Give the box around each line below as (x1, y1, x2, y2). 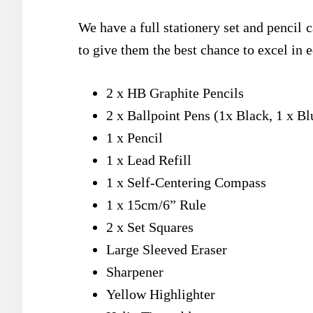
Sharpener (106, 264, 163, 279)
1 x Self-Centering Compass (106, 175, 266, 190)
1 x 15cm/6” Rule (106, 197, 206, 212)
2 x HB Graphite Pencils (106, 85, 244, 101)
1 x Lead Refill (106, 152, 191, 168)
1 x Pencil (106, 130, 163, 145)
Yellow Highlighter (106, 286, 215, 302)
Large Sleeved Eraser (106, 242, 227, 257)
